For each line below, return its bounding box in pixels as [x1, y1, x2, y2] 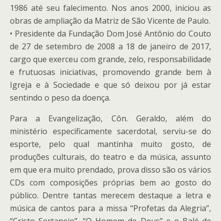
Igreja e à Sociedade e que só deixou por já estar [10, 79, 211, 90]
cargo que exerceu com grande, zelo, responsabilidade [10, 54, 211, 65]
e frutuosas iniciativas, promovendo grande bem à [10, 67, 211, 77]
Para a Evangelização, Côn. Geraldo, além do [10, 113, 211, 124]
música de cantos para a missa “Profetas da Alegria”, [10, 203, 211, 214]
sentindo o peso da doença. [10, 92, 110, 103]
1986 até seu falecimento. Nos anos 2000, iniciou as [10, 2, 211, 13]
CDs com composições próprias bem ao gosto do [10, 177, 211, 188]
